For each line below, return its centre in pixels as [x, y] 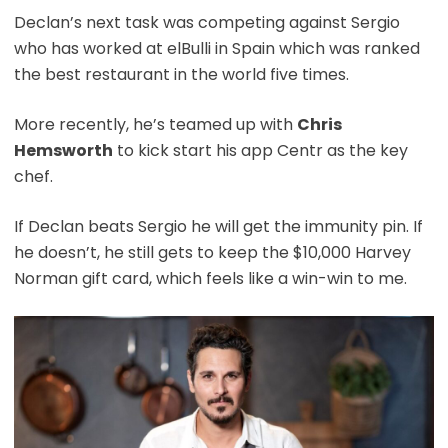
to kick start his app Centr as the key [260, 150]
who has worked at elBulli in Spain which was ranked [216, 48]
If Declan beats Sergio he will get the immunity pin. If [218, 226]
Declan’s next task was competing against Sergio [206, 22]
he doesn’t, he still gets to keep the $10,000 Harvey [212, 252]
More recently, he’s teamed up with [155, 124]
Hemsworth [63, 150]
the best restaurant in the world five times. [181, 74]
